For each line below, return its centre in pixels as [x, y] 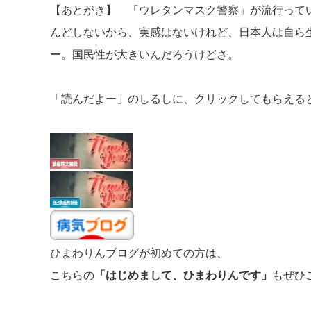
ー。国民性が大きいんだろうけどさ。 [144, 54]
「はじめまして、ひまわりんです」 [183, 275]
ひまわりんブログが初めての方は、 [139, 253]
